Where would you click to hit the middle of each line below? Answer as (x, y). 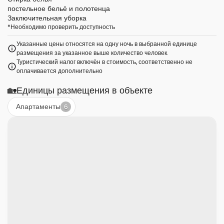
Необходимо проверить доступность (63, 27)
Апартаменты (38, 106)
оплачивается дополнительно (59, 71)
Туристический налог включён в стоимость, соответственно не (104, 62)
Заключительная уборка (47, 18)
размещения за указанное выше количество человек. (92, 53)
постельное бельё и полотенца (59, 8)
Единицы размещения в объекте (84, 90)
